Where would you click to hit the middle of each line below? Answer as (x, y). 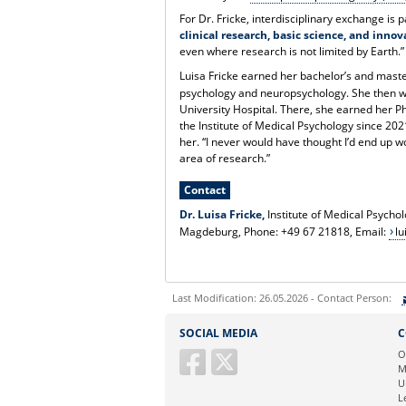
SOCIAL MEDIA (218, 333)
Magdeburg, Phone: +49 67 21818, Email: (285, 232)
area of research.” (225, 159)
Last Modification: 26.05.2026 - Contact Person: (282, 298)
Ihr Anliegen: (208, 390)
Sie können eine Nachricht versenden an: (288, 325)
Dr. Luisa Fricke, (224, 215)
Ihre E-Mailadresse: (225, 349)
